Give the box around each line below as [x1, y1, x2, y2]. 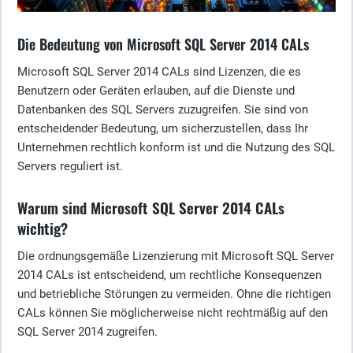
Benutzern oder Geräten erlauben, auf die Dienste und [17, 83, 295, 98]
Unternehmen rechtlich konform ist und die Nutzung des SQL [17, 139, 335, 154]
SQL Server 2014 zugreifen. [17, 324, 158, 339]
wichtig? [17, 217, 68, 239]
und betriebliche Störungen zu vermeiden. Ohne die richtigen [17, 286, 331, 301]
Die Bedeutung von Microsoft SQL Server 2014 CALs [17, 33, 309, 54]
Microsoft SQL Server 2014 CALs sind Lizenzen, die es [17, 64, 301, 79]
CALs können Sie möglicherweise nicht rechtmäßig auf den [17, 305, 328, 320]
